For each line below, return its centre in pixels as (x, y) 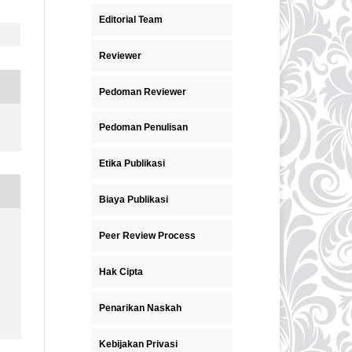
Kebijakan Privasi (138, 345)
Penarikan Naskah (140, 308)
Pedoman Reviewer (143, 92)
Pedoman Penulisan (143, 128)
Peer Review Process (147, 236)
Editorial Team (131, 19)
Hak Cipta (121, 272)
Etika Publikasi (132, 164)
